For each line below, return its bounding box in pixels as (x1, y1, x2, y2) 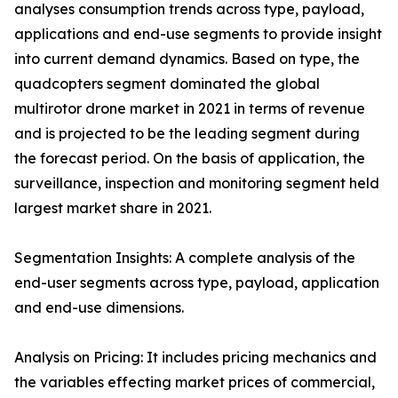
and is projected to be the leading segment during (14, 124, 360, 143)
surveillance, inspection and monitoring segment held (14, 174, 379, 193)
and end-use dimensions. (14, 298, 184, 317)
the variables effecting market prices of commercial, (14, 373, 375, 392)
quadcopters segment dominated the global (14, 75, 320, 93)
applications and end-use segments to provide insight (14, 25, 382, 44)
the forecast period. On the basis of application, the (14, 149, 365, 168)
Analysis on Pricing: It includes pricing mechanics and (14, 348, 377, 367)
